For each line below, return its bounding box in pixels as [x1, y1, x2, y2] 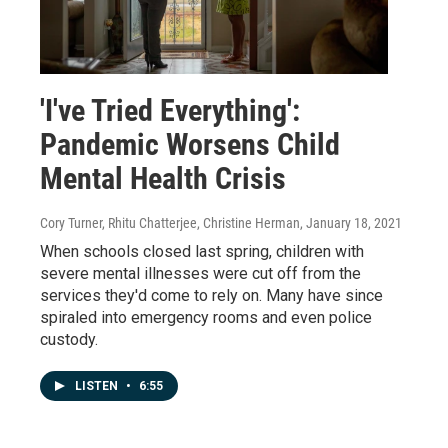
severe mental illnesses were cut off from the [40, 264, 361, 284]
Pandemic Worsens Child [40, 127, 340, 163]
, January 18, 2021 [300, 215, 402, 232]
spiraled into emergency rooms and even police [40, 308, 372, 328]
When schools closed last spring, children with [40, 242, 364, 262]
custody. [40, 330, 98, 350]
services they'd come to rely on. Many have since [40, 286, 383, 306]
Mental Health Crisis [40, 161, 286, 197]
